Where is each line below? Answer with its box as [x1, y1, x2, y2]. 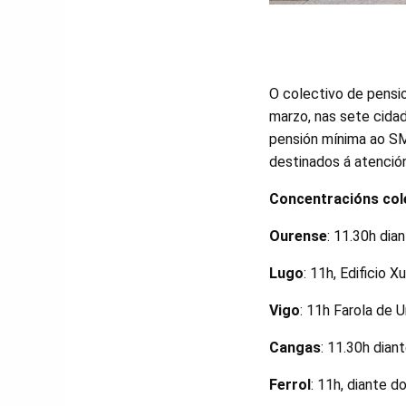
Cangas [269, 339, 321, 356]
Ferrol [269, 376, 311, 393]
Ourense [269, 227, 327, 245]
